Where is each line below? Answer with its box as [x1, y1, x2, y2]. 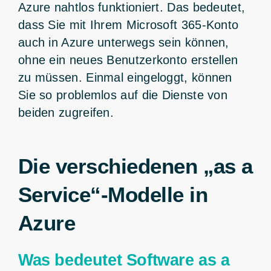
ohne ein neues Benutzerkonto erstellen [18, 53, 238, 67]
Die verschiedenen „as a [18, 154, 253, 178]
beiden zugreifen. [18, 105, 114, 119]
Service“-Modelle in [18, 182, 208, 206]
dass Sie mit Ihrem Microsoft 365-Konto [18, 18, 239, 31]
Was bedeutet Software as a [18, 250, 230, 269]
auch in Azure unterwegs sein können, [18, 35, 229, 49]
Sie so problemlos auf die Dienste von [18, 88, 228, 102]
